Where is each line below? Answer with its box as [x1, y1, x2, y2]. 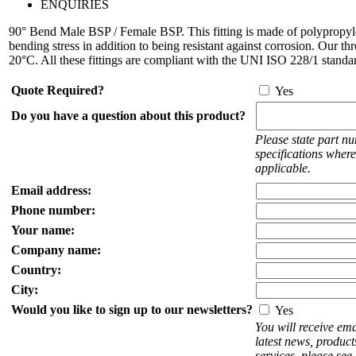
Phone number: [11, 203, 95, 217]
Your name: [11, 222, 75, 237]
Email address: [11, 183, 91, 197]
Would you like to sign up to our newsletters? [11, 302, 253, 316]
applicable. [255, 161, 311, 175]
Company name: [11, 242, 101, 257]
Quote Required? [11, 83, 104, 97]
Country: [11, 262, 61, 277]
